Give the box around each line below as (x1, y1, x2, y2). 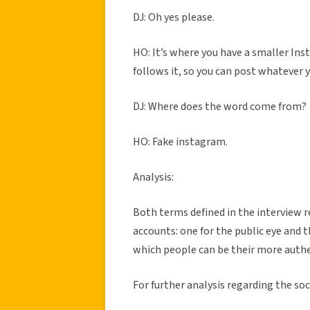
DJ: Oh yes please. (133, 9, 217, 25)
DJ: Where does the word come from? (133, 98, 307, 114)
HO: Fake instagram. (133, 134, 228, 149)
